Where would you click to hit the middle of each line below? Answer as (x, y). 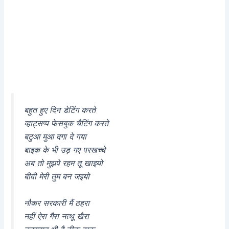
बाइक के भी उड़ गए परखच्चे (65, 150)
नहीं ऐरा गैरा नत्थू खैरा (57, 216)
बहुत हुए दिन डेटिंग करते (60, 110)
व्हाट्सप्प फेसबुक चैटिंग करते (66, 123)
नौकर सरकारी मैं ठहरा (57, 203)
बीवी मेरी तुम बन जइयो (57, 177)
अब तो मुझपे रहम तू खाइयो (64, 163)
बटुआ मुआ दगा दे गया (55, 137)
